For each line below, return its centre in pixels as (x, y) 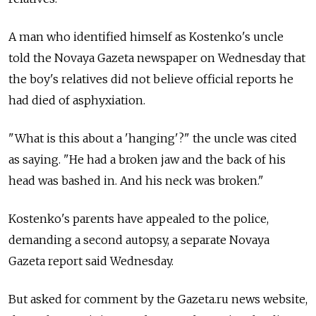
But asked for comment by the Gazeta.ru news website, (158, 299)
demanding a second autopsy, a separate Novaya (139, 240)
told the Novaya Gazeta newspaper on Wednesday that (157, 58)
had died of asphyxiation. (77, 101)
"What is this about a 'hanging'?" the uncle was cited (153, 139)
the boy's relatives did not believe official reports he (151, 79)
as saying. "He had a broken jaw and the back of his (147, 160)
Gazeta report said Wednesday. (91, 261)
